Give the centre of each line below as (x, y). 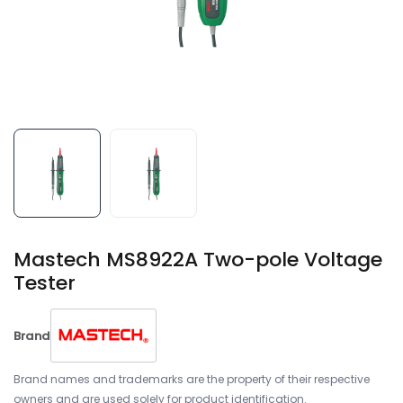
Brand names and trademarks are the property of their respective (192, 379)
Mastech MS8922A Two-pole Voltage (198, 260)
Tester (45, 283)
